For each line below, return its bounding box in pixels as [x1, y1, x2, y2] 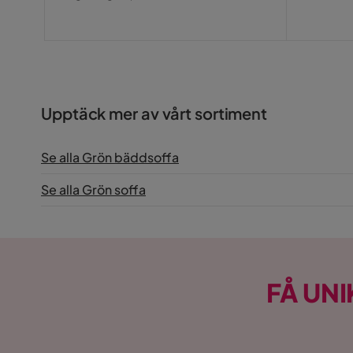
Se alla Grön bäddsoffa [41, 148, 179, 165]
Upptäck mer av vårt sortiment [41, 102, 268, 123]
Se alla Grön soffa [41, 180, 146, 198]
